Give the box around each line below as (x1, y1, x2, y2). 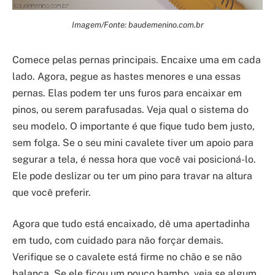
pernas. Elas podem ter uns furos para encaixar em (12, 87, 242, 99)
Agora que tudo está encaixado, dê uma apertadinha (12, 218, 250, 230)
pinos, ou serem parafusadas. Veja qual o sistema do (12, 103, 249, 115)
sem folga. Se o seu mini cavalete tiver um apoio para (12, 136, 254, 149)
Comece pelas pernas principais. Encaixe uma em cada (12, 53, 261, 66)
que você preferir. (12, 186, 91, 198)
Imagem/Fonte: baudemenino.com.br (71, 19, 204, 29)
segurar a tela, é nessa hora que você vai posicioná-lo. (12, 153, 256, 165)
